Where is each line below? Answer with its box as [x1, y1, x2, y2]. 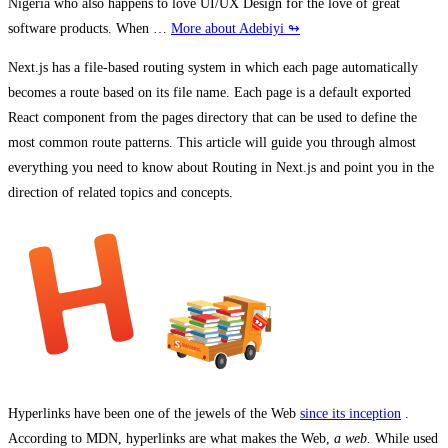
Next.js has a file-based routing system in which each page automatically [8, 60, 418, 76]
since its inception [300, 406, 401, 422]
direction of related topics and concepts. [8, 185, 233, 201]
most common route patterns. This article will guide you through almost [8, 135, 416, 151]
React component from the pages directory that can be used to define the [8, 110, 417, 126]
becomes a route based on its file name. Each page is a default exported [8, 85, 411, 101]
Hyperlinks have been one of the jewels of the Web [8, 406, 300, 422]
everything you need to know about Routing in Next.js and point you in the [8, 160, 434, 176]
